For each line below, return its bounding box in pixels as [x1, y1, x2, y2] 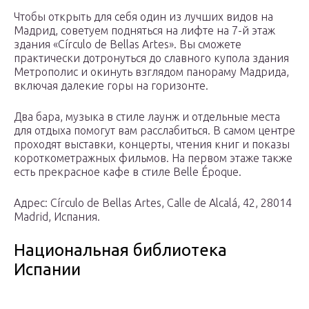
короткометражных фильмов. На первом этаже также [14, 152, 292, 165]
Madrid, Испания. [14, 210, 100, 223]
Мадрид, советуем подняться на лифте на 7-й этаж [14, 24, 275, 37]
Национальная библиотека [14, 241, 227, 260]
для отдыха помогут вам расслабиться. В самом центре [14, 124, 295, 137]
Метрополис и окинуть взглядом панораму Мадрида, [14, 66, 289, 79]
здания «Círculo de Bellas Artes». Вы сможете [14, 38, 241, 51]
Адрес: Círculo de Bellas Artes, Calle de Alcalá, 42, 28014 [14, 197, 292, 210]
